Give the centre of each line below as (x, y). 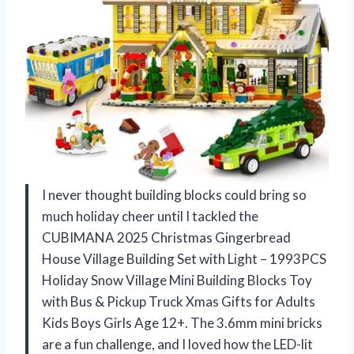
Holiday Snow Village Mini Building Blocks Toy (177, 280)
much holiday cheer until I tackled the (150, 216)
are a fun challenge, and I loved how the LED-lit (177, 344)
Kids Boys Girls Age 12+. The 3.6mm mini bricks (182, 322)
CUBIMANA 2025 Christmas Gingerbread (166, 237)
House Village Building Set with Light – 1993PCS (184, 258)
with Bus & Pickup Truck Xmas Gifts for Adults (179, 301)
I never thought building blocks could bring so (174, 194)
